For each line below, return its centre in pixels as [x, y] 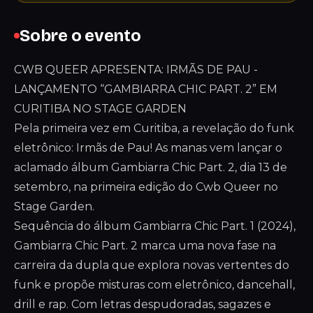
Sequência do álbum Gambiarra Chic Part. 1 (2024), [155, 226]
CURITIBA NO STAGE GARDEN [100, 109]
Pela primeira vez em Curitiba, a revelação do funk [154, 128]
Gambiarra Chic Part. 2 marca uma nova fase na [145, 246]
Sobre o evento [80, 36]
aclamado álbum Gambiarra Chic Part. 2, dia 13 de [151, 167]
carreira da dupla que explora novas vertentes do [152, 265]
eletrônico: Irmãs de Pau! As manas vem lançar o [148, 148]
